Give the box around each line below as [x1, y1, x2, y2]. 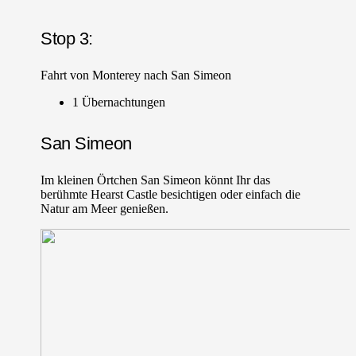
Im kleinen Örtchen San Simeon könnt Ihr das [41, 172, 271, 187]
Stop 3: [41, 28, 94, 48]
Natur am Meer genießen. [41, 201, 169, 215]
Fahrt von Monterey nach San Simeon [41, 68, 232, 82]
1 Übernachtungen [72, 95, 166, 109]
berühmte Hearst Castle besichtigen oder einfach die [41, 187, 301, 201]
